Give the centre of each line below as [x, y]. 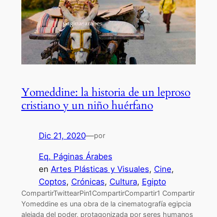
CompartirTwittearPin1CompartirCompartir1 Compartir [108, 193]
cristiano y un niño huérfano [87, 106]
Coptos [52, 182]
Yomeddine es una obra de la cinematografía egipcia [106, 204]
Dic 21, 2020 [62, 136]
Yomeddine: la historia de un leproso [106, 93]
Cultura [123, 182]
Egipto [154, 182]
